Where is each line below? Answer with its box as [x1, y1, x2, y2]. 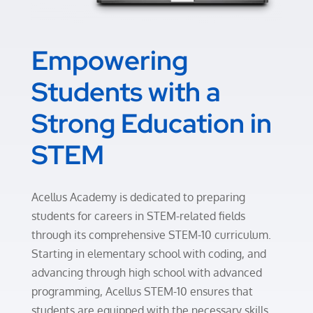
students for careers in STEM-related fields [31, 209, 245, 224]
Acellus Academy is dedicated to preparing [31, 190, 245, 205]
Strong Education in [31, 105, 272, 142]
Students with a [31, 74, 221, 110]
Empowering [31, 43, 188, 79]
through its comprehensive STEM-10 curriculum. [31, 228, 271, 242]
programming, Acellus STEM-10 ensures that [31, 284, 253, 299]
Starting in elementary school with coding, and [31, 247, 266, 261]
